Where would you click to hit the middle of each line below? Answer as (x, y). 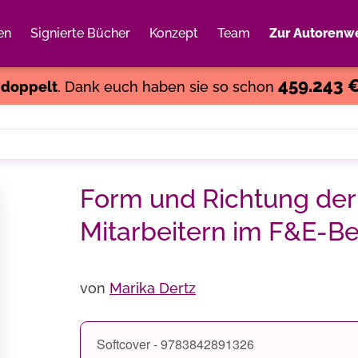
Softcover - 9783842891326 (175, 344)
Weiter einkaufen (250, 52)
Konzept (174, 33)
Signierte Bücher (80, 33)
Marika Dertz (153, 288)
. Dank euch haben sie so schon (167, 87)
